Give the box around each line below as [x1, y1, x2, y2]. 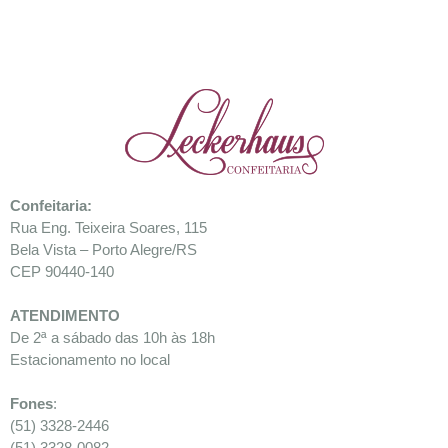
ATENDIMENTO [10, 307, 120, 325]
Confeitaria [10, 197, 87, 215]
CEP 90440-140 [10, 263, 114, 281]
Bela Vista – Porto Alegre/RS [10, 241, 197, 259]
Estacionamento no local [10, 351, 170, 369]
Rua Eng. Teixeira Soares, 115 [10, 219, 207, 237]
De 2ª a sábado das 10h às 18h [10, 329, 215, 347]
